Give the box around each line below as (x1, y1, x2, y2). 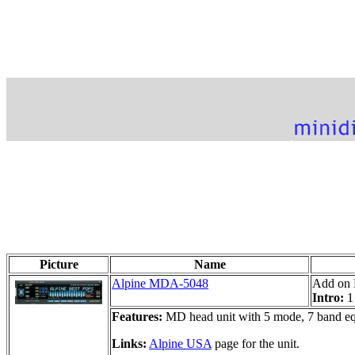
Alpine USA (149, 336, 212, 350)
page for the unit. (212, 336, 300, 350)
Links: (112, 336, 147, 350)
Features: (112, 309, 162, 323)
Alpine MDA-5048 (112, 276, 208, 290)
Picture (39, 257, 78, 271)
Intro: (312, 290, 347, 304)
